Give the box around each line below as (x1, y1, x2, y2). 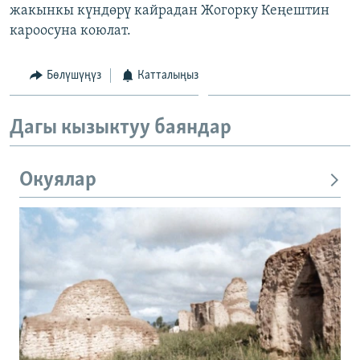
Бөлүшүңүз (46, 68, 101, 82)
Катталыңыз (137, 68, 198, 82)
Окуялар (19, 169, 96, 191)
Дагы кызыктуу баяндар (10, 117, 231, 140)
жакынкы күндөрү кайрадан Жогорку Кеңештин (10, 2, 329, 18)
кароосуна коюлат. (10, 22, 131, 39)
